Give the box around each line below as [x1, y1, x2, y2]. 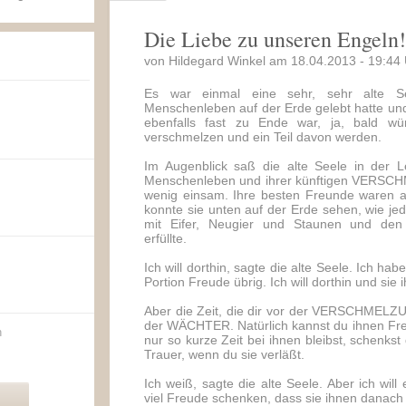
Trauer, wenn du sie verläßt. [144, 347, 304, 362]
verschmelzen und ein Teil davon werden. [144, 130, 382, 144]
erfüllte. [144, 231, 187, 246]
